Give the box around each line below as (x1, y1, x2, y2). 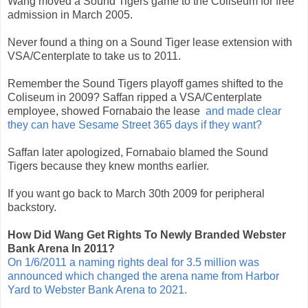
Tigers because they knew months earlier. (8, 159, 212, 172)
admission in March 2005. (8, 8, 135, 21)
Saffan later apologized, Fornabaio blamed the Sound (8, 146, 268, 158)
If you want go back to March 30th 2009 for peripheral (8, 187, 265, 199)
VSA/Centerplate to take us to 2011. (8, 49, 186, 62)
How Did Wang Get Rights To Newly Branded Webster (8, 228, 286, 241)
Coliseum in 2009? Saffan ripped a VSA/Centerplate (8, 91, 262, 103)
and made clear (203, 104, 281, 117)
